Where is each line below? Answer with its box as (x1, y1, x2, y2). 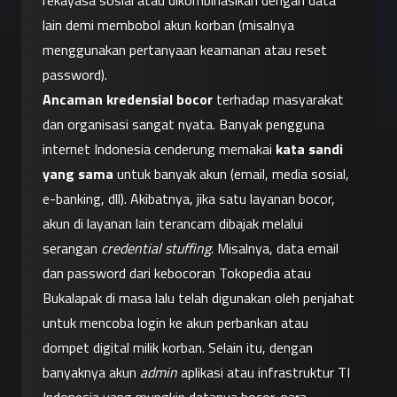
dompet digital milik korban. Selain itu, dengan (43, 337, 313, 359)
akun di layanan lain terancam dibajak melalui (43, 213, 303, 235)
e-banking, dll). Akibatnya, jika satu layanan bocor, (43, 188, 335, 210)
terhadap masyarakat (213, 89, 344, 111)
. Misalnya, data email (211, 237, 339, 260)
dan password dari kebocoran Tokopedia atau (43, 262, 311, 284)
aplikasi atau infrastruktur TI (177, 362, 350, 384)
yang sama (43, 163, 113, 185)
